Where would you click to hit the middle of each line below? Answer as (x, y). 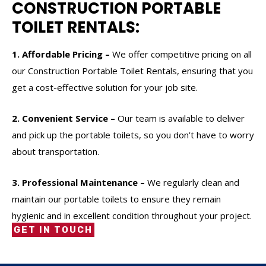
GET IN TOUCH (53, 229)
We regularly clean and (192, 182)
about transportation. (56, 151)
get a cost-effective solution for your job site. (105, 87)
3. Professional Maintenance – (78, 182)
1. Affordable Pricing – (61, 54)
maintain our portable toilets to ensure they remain (116, 199)
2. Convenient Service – (64, 118)
